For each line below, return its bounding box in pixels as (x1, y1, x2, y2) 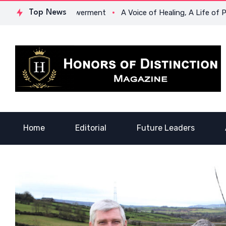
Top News (29, 8, 67, 17)
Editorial (75, 123, 106, 133)
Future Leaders (137, 123, 195, 133)
